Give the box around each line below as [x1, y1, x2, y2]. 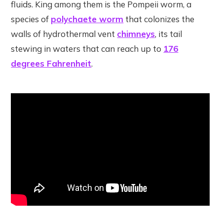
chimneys [117, 29, 155, 39]
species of [11, 14, 51, 25]
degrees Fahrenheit [11, 58, 92, 69]
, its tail [155, 29, 183, 39]
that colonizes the [123, 14, 195, 25]
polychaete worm [51, 14, 124, 25]
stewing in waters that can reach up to [11, 43, 164, 54]
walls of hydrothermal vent [11, 29, 117, 39]
